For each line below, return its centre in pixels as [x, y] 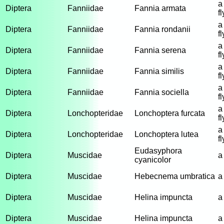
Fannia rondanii [162, 29]
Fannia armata [160, 8]
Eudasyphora [158, 151]
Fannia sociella [162, 92]
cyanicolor [153, 160]
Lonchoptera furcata [170, 113]
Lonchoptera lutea [166, 134]
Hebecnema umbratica [175, 176]
